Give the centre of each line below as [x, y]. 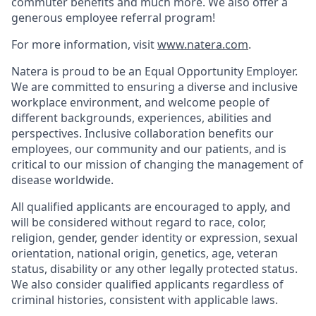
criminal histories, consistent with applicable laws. [145, 300]
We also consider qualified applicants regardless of [147, 284]
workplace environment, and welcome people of [140, 102]
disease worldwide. [62, 180]
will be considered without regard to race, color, [139, 222]
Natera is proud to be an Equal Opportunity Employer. [154, 71]
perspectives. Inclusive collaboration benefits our [142, 133]
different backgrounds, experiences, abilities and [141, 118]
